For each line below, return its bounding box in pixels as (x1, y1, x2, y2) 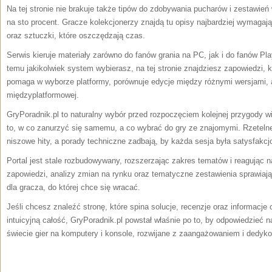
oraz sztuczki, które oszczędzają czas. (7, 31, 145, 40)
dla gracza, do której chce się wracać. (7, 183, 140, 192)
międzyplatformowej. (7, 90, 79, 100)
